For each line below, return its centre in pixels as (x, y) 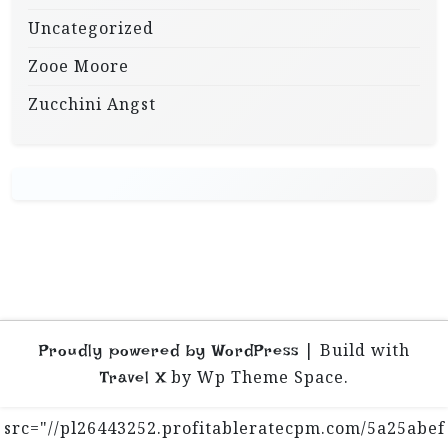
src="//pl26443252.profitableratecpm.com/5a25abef (224, 428)
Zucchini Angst (92, 104)
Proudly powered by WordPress (168, 351)
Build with (364, 350)
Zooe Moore (78, 66)
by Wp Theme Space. (257, 377)
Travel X (132, 378)
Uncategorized (91, 28)
